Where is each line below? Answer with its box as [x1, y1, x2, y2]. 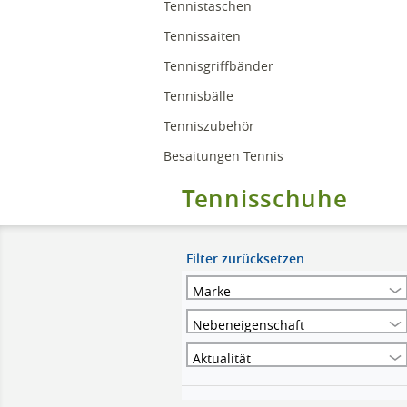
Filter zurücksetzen [186, 250, 304, 267]
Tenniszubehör [164, 117, 258, 134]
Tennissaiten [164, 27, 244, 45]
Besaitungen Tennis [164, 147, 287, 164]
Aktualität [193, 350, 251, 367]
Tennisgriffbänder [164, 57, 277, 74]
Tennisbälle [164, 87, 237, 104]
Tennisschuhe [182, 183, 348, 214]
